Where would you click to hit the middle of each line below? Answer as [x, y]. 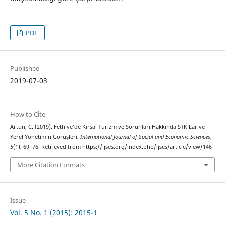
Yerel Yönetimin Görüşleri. [45, 137]
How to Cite [27, 114]
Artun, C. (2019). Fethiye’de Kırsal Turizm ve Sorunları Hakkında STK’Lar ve [107, 127]
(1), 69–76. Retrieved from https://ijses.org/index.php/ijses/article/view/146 [112, 147]
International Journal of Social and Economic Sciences [145, 137]
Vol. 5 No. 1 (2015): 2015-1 [53, 212]
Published [25, 69]
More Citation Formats [51, 164]
